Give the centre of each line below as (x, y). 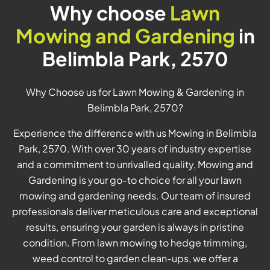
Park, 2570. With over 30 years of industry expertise (135, 149)
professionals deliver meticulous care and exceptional (135, 212)
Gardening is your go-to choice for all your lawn (135, 180)
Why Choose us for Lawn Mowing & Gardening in (135, 92)
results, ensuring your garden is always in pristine (135, 227)
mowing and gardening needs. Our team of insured (135, 196)
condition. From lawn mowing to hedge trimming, (135, 243)
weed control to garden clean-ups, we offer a (135, 259)
